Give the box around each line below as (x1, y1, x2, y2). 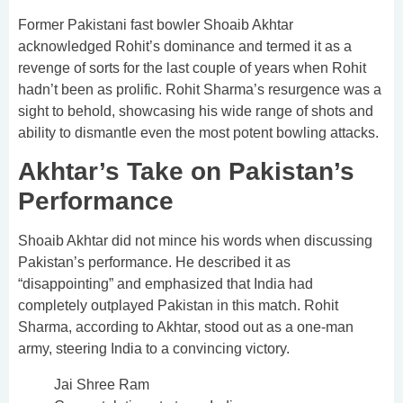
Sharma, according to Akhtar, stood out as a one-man (18, 319, 354, 336)
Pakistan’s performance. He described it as (18, 255, 291, 271)
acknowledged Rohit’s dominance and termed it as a (18, 38, 352, 54)
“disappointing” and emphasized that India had (18, 276, 313, 292)
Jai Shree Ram (54, 377, 149, 393)
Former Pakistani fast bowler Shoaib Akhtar (18, 16, 293, 32)
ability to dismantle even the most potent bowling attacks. (18, 124, 379, 140)
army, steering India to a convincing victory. (18, 341, 290, 357)
